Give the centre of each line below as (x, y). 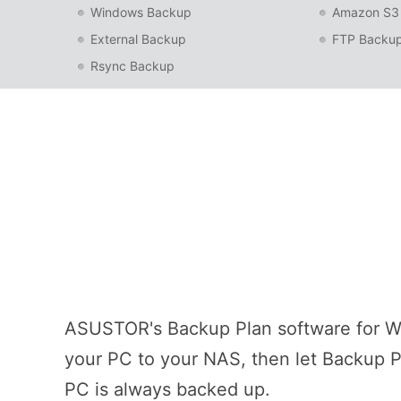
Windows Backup (141, 12)
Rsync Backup (132, 66)
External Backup (138, 39)
